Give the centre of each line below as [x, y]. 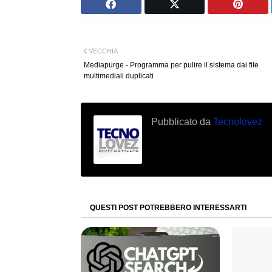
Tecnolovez [236, 121]
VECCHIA [103, 51]
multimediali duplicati [119, 76]
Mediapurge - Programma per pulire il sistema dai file [171, 65]
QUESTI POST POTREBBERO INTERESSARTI [168, 207]
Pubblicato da [181, 121]
